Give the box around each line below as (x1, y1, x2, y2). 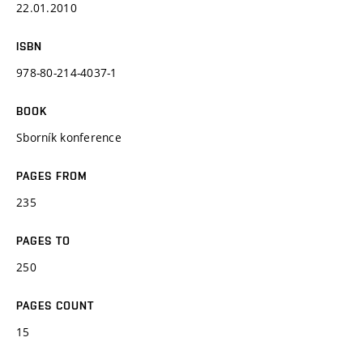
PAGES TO (16, 233, 70, 247)
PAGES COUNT (16, 298, 95, 312)
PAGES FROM (16, 169, 88, 182)
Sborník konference (16, 129, 122, 145)
